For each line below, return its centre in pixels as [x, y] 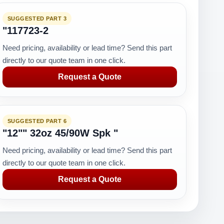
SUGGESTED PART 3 [37, 18]
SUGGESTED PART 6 [37, 121]
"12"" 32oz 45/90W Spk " [60, 133]
